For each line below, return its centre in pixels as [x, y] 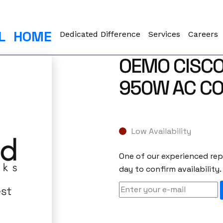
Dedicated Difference [100, 34]
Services [165, 34]
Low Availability [161, 131]
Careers [203, 34]
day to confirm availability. [170, 169]
